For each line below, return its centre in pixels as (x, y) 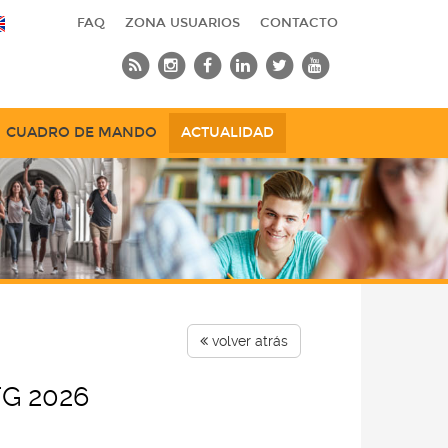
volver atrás (248, 341)
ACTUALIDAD (227, 132)
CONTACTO (299, 23)
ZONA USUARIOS (182, 23)
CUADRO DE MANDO (81, 132)
